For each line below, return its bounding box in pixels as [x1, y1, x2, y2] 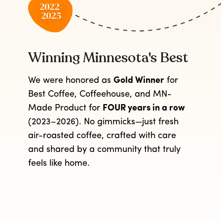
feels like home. [28, 159, 90, 168]
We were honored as [28, 76, 114, 85]
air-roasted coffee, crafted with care [28, 131, 177, 141]
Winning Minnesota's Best [28, 48, 189, 67]
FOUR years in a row [103, 104, 185, 113]
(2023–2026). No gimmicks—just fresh [28, 117, 179, 127]
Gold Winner [113, 76, 165, 85]
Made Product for [28, 104, 103, 113]
